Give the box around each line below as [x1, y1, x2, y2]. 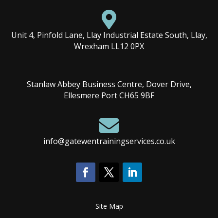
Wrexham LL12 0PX [74, 41, 144, 52]
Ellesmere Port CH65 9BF [64, 90, 154, 101]
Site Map [95, 201, 123, 211]
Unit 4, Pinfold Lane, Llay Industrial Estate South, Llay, [11, 30, 207, 41]
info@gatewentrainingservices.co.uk [43, 136, 175, 147]
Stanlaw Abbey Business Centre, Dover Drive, [26, 79, 192, 90]
